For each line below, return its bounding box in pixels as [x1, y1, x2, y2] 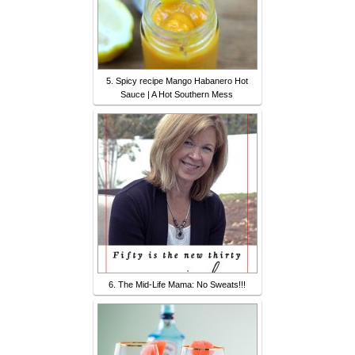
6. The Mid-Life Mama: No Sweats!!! [108, 280, 246, 290]
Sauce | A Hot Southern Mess [120, 90, 233, 100]
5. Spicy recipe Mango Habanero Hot [105, 76, 248, 86]
